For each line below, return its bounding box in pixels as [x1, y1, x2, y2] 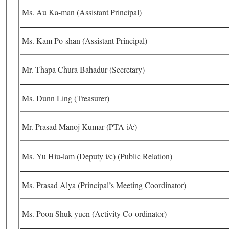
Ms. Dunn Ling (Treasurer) [22, 93, 109, 104]
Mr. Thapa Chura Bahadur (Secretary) [22, 64, 145, 75]
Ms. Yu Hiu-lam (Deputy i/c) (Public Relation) [22, 151, 172, 162]
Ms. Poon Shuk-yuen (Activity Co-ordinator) [22, 208, 167, 219]
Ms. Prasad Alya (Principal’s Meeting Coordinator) [116, 179, 186, 191]
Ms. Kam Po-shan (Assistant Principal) [22, 35, 147, 47]
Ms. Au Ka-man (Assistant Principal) [22, 7, 142, 18]
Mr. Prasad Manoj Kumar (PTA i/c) [22, 121, 137, 132]
